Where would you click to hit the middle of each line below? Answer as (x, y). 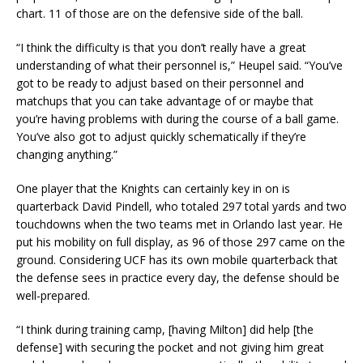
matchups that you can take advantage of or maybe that (165, 101)
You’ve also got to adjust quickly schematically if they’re (161, 137)
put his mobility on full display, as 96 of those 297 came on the (181, 242)
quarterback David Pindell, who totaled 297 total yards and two (181, 207)
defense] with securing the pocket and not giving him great (170, 348)
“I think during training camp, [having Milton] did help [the (165, 330)
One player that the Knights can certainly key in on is (153, 189)
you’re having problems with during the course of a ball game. (177, 119)
